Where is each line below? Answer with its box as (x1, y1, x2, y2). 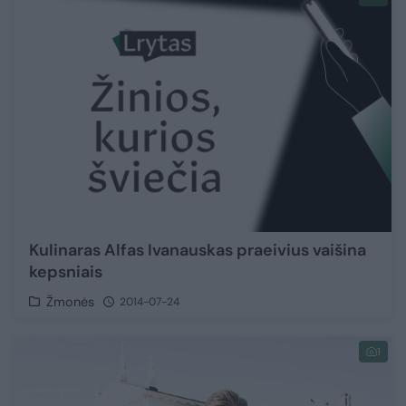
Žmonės (46, 293, 95, 310)
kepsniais (29, 260, 102, 283)
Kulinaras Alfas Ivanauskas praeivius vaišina (29, 238, 366, 261)
